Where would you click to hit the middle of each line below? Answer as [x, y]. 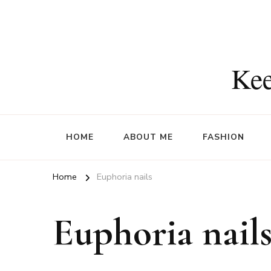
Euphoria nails [125, 177]
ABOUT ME [148, 137]
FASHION [224, 137]
